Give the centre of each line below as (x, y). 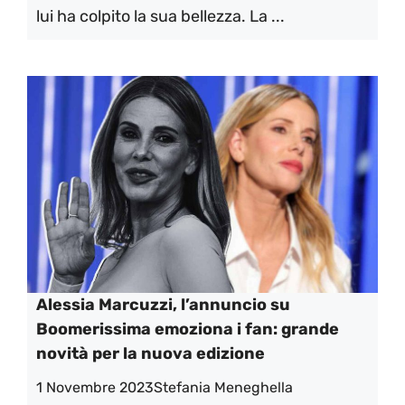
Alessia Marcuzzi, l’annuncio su (163, 305)
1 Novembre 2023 (95, 387)
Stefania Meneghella (223, 387)
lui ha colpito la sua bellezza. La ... (160, 16)
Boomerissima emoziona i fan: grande (188, 329)
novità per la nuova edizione (151, 353)
